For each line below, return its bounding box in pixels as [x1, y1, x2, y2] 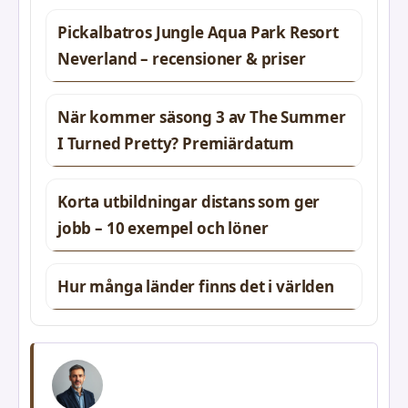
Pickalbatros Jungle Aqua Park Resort [57, 21, 339, 43]
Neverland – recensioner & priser [57, 47, 306, 69]
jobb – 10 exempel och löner [57, 217, 269, 239]
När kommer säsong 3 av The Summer [57, 106, 346, 127]
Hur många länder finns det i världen [57, 275, 334, 297]
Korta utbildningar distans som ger [57, 190, 321, 212]
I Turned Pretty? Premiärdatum [57, 132, 295, 154]
